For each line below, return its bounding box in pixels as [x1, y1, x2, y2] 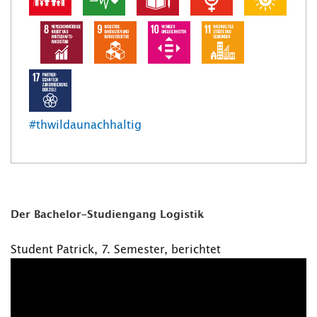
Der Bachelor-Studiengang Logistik [11, 209, 208, 221]
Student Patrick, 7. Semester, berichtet [11, 244, 221, 256]
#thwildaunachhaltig [29, 120, 142, 132]
